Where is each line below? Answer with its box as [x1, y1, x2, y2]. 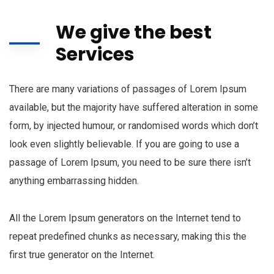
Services [56, 42, 135, 67]
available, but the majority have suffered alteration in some [9, 102, 258, 113]
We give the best [56, 20, 212, 45]
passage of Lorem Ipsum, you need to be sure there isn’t [9, 157, 251, 168]
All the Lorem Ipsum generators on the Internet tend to [9, 212, 241, 224]
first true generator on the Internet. [9, 249, 155, 261]
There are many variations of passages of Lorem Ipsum [9, 83, 246, 95]
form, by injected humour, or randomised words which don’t [9, 120, 258, 131]
